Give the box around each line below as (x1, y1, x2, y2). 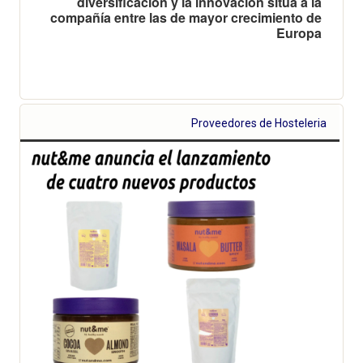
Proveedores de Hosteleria (191, 116, 327, 130)
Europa (276, 23, 322, 42)
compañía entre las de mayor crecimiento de (50, 7, 322, 27)
